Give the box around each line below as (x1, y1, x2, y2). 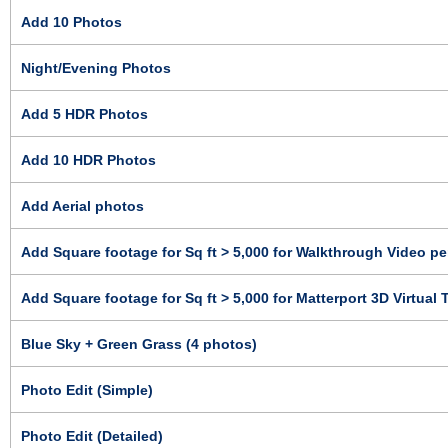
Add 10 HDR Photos (21, 151, 156, 168)
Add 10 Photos (21, 13, 122, 30)
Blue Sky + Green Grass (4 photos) (21, 335, 257, 352)
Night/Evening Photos (21, 59, 171, 76)
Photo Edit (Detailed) (21, 427, 163, 444)
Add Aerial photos (21, 197, 144, 214)
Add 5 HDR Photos (21, 105, 148, 122)
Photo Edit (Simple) (21, 381, 153, 398)
